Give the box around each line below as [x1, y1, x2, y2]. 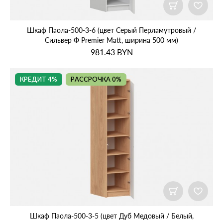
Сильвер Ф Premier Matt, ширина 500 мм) [45, 36, 178, 45]
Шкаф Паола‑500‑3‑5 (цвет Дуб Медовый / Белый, [29, 212, 194, 220]
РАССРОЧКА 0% [71, 77, 121, 84]
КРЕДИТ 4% [20, 77, 57, 84]
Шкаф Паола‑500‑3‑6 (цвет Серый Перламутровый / [27, 26, 196, 35]
